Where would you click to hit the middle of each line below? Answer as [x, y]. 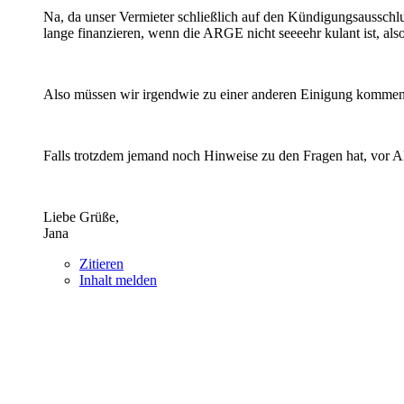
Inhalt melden [118, 280]
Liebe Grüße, [81, 216]
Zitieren [101, 263]
